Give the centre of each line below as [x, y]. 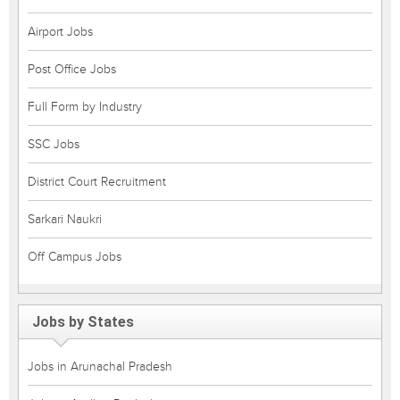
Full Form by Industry [85, 107]
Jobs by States [83, 322]
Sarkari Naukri [65, 219]
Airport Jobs [60, 32]
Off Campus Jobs [75, 257]
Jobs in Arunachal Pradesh [100, 367]
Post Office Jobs [72, 69]
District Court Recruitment [97, 182]
